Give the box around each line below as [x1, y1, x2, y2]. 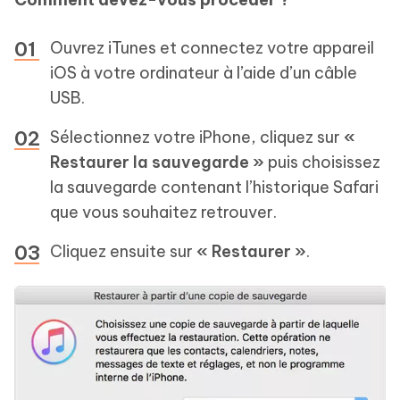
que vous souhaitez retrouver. [50, 201, 277, 222]
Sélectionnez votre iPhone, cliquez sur [50, 126, 344, 147]
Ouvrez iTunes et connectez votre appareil [50, 37, 374, 58]
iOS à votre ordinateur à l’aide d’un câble [50, 62, 357, 83]
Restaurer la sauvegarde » [50, 151, 264, 172]
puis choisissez [264, 151, 380, 172]
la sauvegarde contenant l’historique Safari [50, 176, 379, 197]
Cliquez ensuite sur [50, 240, 196, 262]
